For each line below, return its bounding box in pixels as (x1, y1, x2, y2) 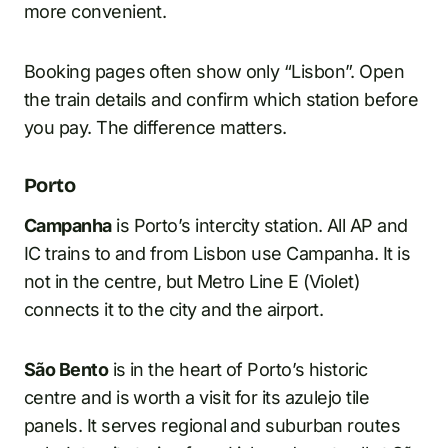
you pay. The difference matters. (24, 116, 287, 138)
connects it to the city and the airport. (24, 298, 324, 320)
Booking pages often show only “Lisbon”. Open (24, 60, 405, 82)
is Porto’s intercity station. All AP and (111, 214, 408, 236)
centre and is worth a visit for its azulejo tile (24, 386, 370, 408)
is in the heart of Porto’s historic (108, 358, 368, 380)
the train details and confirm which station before (24, 88, 418, 110)
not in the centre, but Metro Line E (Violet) (24, 270, 361, 292)
